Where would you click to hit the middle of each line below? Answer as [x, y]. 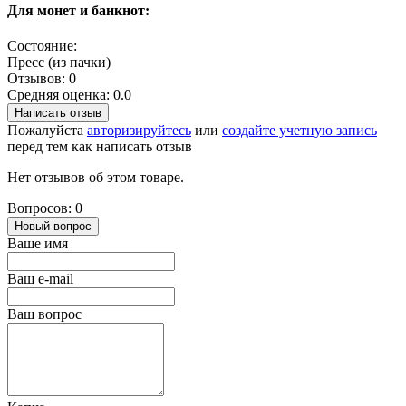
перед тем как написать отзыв [100, 147]
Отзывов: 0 [42, 79]
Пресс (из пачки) [59, 63]
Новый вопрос [53, 227]
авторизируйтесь [139, 130]
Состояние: [42, 46]
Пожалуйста [47, 130]
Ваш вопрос [44, 314]
